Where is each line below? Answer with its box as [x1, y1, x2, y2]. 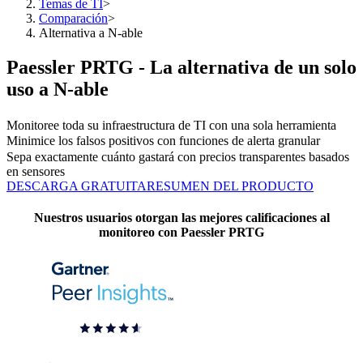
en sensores [6, 164, 65, 178]
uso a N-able [6, 78, 109, 100]
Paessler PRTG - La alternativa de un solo [6, 56, 357, 78]
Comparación [39, 11, 108, 25]
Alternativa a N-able [39, 26, 143, 40]
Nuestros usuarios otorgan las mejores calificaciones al [33, 210, 330, 224]
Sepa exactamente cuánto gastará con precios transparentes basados [6, 149, 349, 164]
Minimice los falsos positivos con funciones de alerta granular [6, 134, 320, 148]
